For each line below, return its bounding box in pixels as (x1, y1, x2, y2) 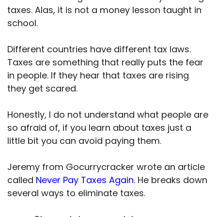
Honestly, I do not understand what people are (7, 108, 208, 121)
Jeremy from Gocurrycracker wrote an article (7, 160, 205, 173)
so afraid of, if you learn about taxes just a (7, 121, 191, 134)
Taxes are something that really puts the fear (7, 56, 203, 68)
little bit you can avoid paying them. (7, 134, 164, 147)
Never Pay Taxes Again (36, 173, 134, 186)
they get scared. (7, 82, 80, 94)
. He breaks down (134, 173, 207, 186)
